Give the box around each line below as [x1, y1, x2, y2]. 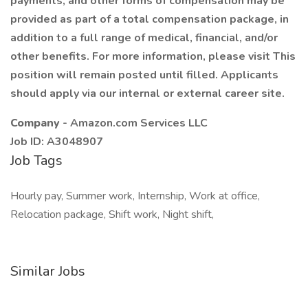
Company [10, 115, 63, 131]
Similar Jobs [10, 262, 85, 280]
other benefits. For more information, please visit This [10, 49, 296, 64]
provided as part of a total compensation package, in [10, 12, 289, 27]
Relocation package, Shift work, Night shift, [10, 207, 214, 222]
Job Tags [10, 151, 63, 170]
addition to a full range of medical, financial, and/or [10, 30, 278, 45]
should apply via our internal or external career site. [10, 86, 285, 101]
